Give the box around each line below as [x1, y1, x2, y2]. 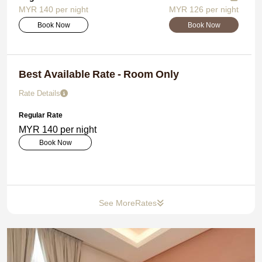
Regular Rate [19, 111, 63, 119]
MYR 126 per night [169, 4, 239, 14]
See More [98, 198, 135, 208]
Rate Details [19, 88, 60, 98]
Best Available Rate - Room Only [19, 68, 179, 80]
